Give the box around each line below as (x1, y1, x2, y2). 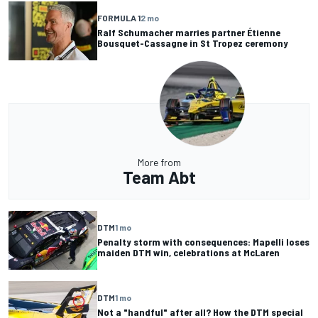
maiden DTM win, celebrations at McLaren (97, 246, 280, 259)
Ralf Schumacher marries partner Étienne (97, 26, 280, 39)
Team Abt (122, 166, 196, 187)
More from (137, 155, 181, 168)
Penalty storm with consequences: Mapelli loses (97, 236, 309, 248)
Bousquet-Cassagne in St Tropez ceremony (97, 37, 288, 50)
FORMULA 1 (97, 13, 141, 23)
